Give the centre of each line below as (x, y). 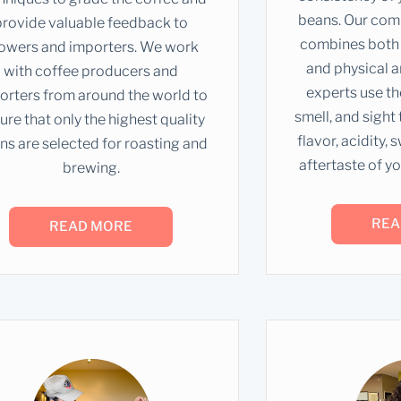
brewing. (91, 167)
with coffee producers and (91, 71)
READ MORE (91, 226)
